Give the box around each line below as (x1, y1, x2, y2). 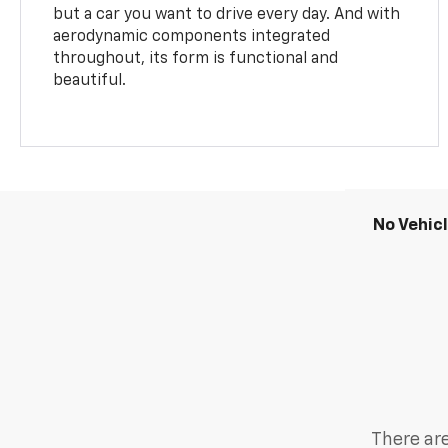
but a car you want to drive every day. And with (53, 6, 401, 23)
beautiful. (53, 72, 127, 89)
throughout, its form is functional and (53, 50, 339, 67)
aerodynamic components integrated (53, 28, 331, 45)
